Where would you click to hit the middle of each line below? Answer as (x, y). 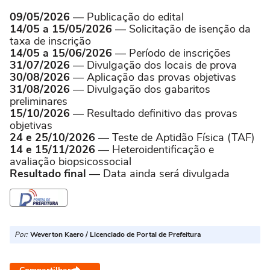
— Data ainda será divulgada (158, 174)
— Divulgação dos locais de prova (153, 65)
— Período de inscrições (171, 53)
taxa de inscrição (50, 41)
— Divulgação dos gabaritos (140, 89)
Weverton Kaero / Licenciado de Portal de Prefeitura (115, 234)
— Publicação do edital (127, 17)
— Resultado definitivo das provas (154, 113)
